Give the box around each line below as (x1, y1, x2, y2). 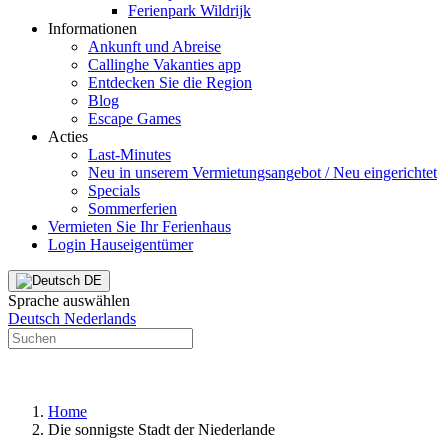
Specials (88, 182, 140, 199)
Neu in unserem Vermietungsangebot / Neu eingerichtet (88, 164, 437, 181)
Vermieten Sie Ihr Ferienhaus (48, 218, 231, 235)
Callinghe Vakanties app (88, 56, 241, 73)
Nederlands (64, 310, 136, 327)
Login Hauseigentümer (48, 236, 193, 253)
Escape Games (88, 110, 181, 127)
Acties (48, 128, 88, 145)
